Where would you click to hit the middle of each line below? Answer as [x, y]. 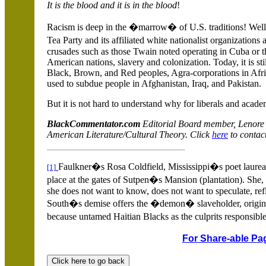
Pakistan [243, 83]
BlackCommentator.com [95, 124]
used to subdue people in [94, 83]
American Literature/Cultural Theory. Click [129, 134]
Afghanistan [164, 83]
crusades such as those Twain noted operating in [138, 51]
